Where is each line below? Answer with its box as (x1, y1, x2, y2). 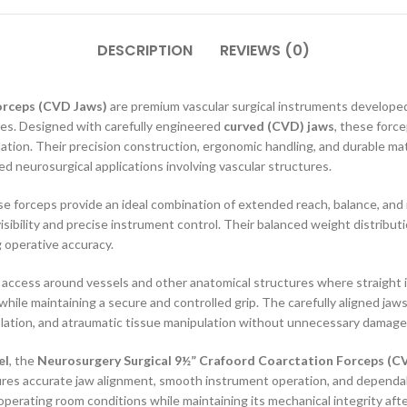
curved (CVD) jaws (223, 118, 334, 134)
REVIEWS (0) (220, 40, 310, 61)
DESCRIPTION (97, 40, 193, 61)
